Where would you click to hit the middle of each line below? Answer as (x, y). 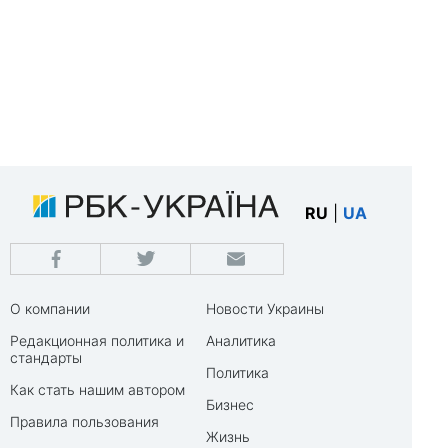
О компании (50, 308)
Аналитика (241, 340)
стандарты (46, 357)
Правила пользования (84, 421)
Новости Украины (265, 308)
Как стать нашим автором (97, 389)
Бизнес (230, 404)
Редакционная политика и (97, 340)
